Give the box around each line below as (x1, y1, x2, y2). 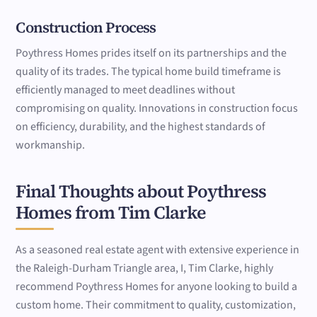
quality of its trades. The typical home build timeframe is (16, 63, 282, 79)
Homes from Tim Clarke (16, 200, 207, 225)
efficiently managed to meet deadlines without (16, 81, 236, 98)
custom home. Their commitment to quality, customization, (16, 297, 296, 313)
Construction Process (16, 16, 156, 38)
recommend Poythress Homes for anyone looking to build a (16, 279, 298, 295)
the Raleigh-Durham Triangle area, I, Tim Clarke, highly (16, 260, 274, 277)
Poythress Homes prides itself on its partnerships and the (16, 45, 287, 61)
